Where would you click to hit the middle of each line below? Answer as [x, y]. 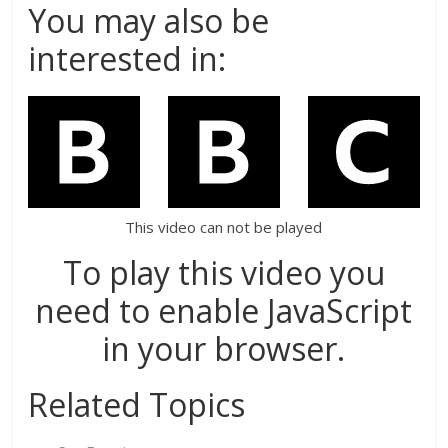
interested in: [127, 58]
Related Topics [137, 404]
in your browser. [224, 348]
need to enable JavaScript [224, 310]
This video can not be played [224, 226]
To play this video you [223, 272]
